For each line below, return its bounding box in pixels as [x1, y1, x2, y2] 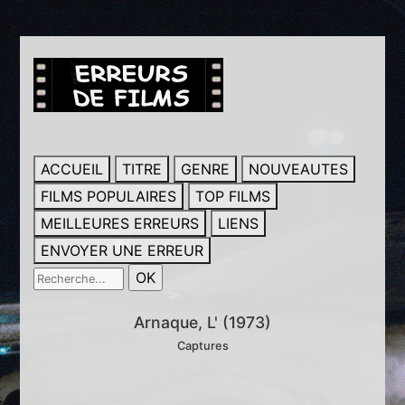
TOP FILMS [195, 187, 271, 205]
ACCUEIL [41, 160, 104, 178]
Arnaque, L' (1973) [134, 313, 271, 332]
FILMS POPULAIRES [41, 187, 177, 205]
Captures [176, 339, 229, 353]
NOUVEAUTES [249, 160, 349, 178]
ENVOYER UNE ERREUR [41, 241, 204, 259]
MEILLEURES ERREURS [41, 214, 200, 232]
